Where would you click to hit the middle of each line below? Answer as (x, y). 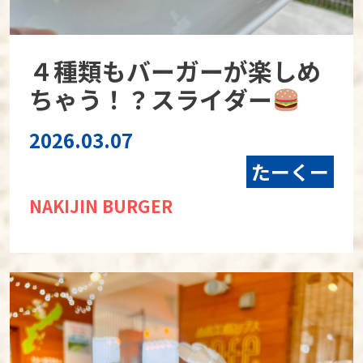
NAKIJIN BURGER (100, 206)
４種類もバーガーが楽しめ (175, 71)
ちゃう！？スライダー (150, 99)
